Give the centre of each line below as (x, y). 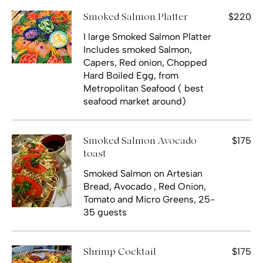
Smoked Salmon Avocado (140, 141)
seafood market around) (135, 101)
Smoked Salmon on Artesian (143, 173)
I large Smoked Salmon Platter (147, 36)
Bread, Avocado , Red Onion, (145, 186)
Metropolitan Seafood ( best (144, 88)
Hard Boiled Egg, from (131, 75)
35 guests (105, 212)
